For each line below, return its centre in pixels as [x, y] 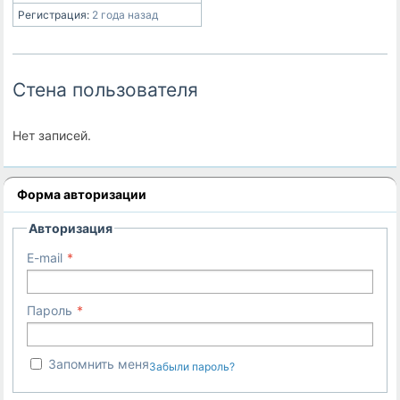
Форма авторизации [82, 194]
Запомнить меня [99, 363]
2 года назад [124, 15]
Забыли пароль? [192, 366]
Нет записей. [52, 135]
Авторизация [71, 228]
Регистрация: [54, 15]
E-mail [45, 257]
